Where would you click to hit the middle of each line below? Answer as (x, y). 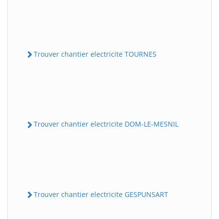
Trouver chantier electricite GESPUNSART (101, 194)
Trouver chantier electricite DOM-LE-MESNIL (106, 124)
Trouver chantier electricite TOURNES (95, 54)
